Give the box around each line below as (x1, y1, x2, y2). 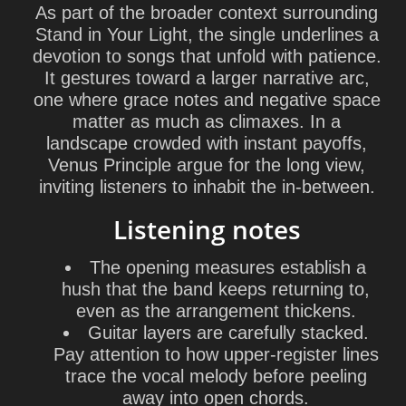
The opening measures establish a (90, 257, 366, 277)
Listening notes (112, 212, 301, 246)
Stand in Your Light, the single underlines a (34, 24, 379, 44)
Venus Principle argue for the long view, (48, 155, 365, 175)
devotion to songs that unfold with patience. (32, 46, 382, 66)
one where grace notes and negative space (33, 90, 381, 110)
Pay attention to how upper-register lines (53, 344, 379, 364)
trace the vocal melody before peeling (64, 366, 367, 386)
